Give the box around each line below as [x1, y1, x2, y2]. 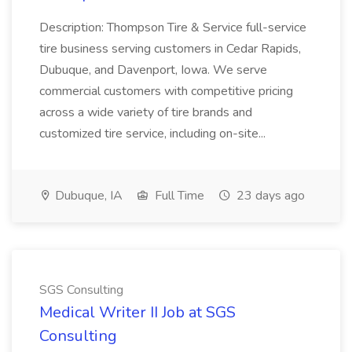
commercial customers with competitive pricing [39, 82, 293, 100]
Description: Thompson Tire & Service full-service [39, 19, 306, 36]
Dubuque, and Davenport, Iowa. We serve [39, 61, 267, 79]
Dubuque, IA [52, 187, 123, 204]
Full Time [152, 187, 204, 204]
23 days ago [233, 187, 305, 204]
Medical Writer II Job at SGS [39, 302, 236, 323]
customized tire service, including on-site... [39, 125, 266, 142]
